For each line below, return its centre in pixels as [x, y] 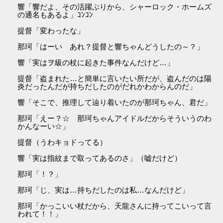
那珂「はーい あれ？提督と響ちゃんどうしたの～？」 [111, 47]
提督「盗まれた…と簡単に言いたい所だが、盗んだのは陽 [115, 79]
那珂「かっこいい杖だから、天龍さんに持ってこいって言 [115, 206]
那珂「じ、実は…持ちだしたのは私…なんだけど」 [104, 190]
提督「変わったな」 [51, 31]
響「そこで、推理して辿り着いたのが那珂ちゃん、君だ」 [115, 103]
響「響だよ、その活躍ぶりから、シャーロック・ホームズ [115, 7]
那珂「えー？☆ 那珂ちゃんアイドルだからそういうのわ [115, 118]
